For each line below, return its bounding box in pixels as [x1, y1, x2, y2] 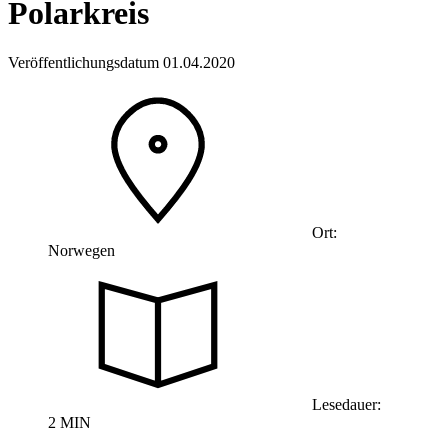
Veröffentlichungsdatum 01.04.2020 [8, 53, 235, 71]
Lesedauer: [308, 395, 381, 413]
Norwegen [48, 241, 115, 259]
